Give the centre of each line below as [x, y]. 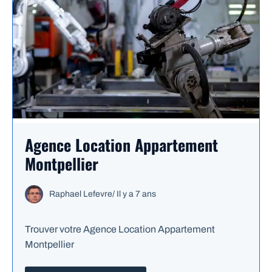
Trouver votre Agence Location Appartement [120, 229]
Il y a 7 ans [136, 194]
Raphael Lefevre [81, 194]
